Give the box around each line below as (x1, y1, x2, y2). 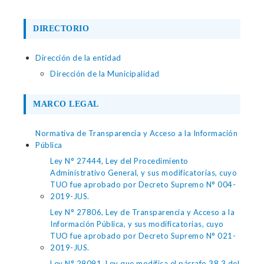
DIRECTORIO (33, 24, 89, 33)
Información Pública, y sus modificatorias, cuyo (50, 219, 224, 229)
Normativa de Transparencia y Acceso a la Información (35, 128, 237, 138)
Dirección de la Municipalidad (50, 69, 160, 78)
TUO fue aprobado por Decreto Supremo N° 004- (50, 180, 236, 189)
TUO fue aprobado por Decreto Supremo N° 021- (50, 231, 236, 240)
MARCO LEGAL (33, 100, 99, 108)
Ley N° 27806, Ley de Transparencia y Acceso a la (50, 207, 235, 217)
